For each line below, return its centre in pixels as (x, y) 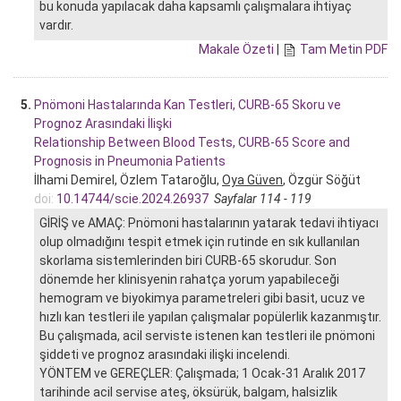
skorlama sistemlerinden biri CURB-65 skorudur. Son (188, 260)
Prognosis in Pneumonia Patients (130, 161)
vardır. (56, 25)
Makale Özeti (236, 49)
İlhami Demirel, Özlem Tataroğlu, (128, 179)
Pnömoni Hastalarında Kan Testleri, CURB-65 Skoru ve (188, 104)
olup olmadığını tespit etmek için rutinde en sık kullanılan (200, 241)
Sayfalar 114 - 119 (263, 198)
